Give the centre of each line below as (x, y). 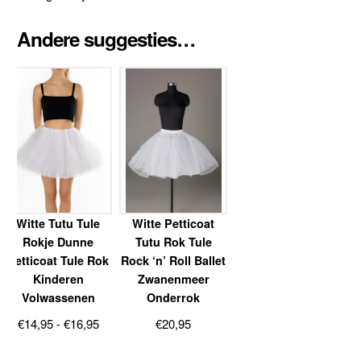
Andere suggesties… (106, 39)
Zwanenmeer (173, 279)
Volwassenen (58, 298)
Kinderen (58, 279)
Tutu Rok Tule (173, 242)
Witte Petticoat (174, 224)
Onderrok (174, 298)
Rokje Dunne (58, 242)
